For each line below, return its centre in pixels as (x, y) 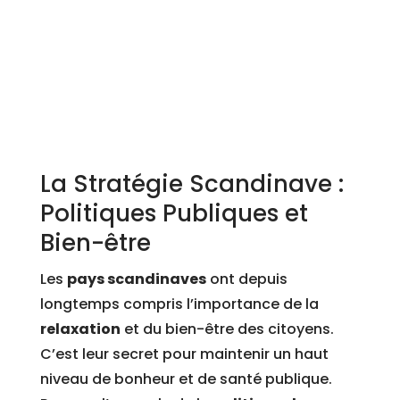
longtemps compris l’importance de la (179, 304)
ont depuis (246, 279)
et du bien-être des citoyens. (227, 329)
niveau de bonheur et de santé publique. (186, 379)
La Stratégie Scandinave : (192, 184)
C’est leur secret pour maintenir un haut (184, 354)
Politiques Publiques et (174, 214)
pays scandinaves (136, 279)
